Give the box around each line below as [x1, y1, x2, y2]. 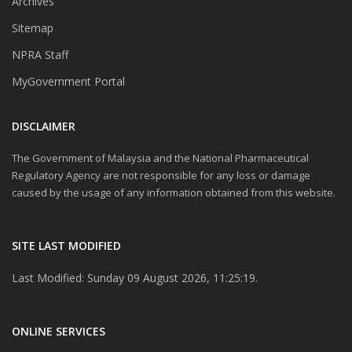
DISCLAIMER [12, 119, 75, 134]
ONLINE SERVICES [12, 324, 105, 339]
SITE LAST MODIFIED [12, 238, 121, 254]
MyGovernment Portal [12, 74, 125, 90]
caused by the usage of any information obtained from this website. [12, 185, 335, 200]
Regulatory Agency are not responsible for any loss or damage [12, 168, 310, 183]
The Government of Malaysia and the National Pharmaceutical [12, 151, 309, 166]
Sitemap [12, 20, 53, 36]
